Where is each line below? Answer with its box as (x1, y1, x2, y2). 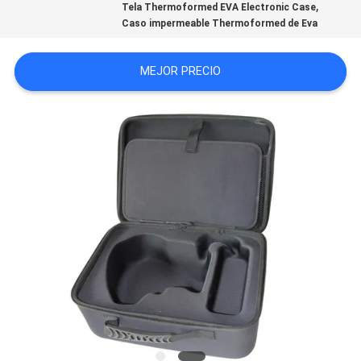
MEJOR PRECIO (140, 64, 221, 78)
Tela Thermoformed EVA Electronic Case (122, 2, 317, 14)
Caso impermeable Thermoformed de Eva (122, 18, 318, 30)
